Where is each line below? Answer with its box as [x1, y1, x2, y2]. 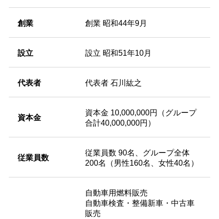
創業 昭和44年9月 [85, 19, 147, 27]
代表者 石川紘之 [85, 78, 142, 87]
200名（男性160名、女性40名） [85, 158, 198, 167]
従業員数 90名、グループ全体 [85, 148, 190, 157]
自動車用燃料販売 [85, 188, 148, 197]
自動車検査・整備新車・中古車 [85, 198, 195, 207]
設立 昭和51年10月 [85, 48, 152, 57]
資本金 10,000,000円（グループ [85, 108, 197, 117]
